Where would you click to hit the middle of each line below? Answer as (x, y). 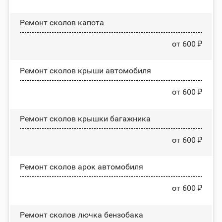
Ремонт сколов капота (62, 22)
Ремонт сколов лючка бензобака (81, 215)
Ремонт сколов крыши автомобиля (85, 70)
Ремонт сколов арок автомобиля (81, 166)
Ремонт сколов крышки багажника (85, 118)
